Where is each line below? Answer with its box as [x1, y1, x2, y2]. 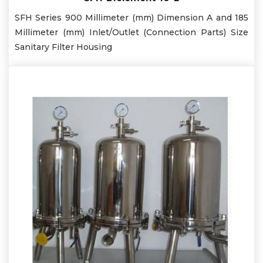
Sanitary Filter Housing [15, 41, 112, 52]
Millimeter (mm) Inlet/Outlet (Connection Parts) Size [15, 26, 248, 38]
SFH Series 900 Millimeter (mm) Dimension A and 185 [15, 12, 248, 23]
